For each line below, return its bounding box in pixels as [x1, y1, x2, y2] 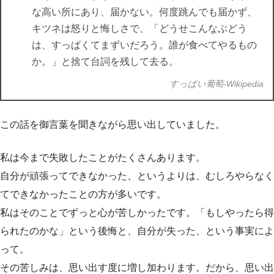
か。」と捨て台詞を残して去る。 [32, 56, 179, 67]
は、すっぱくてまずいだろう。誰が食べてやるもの [32, 40, 257, 51]
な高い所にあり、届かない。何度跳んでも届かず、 [32, 7, 257, 18]
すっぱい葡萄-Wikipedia [169, 79, 264, 89]
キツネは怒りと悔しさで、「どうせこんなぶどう [32, 23, 247, 34]
